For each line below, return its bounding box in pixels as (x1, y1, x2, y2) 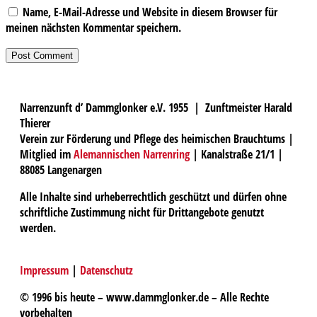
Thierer (20, 115, 50, 131)
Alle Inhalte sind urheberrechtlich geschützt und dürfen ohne (20, 188, 287, 204)
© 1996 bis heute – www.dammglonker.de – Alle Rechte (20, 289, 269, 305)
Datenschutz (80, 262, 133, 278)
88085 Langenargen (20, 161, 102, 178)
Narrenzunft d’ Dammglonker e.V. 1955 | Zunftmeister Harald (20, 99, 292, 115)
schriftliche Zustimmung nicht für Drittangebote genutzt (20, 204, 264, 220)
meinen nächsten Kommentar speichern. (6, 19, 181, 35)
